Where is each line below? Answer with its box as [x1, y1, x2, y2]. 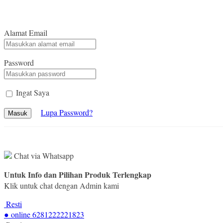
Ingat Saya [16, 87, 49, 98]
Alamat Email [4, 27, 47, 38]
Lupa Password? [41, 107, 93, 117]
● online [4, 209, 30, 220]
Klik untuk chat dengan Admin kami [4, 180, 119, 191]
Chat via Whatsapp [12, 150, 74, 161]
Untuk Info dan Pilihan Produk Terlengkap [4, 168, 151, 180]
